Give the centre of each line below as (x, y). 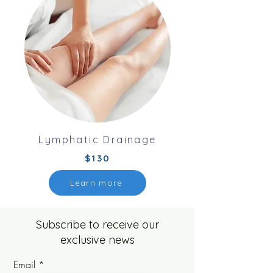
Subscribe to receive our (97, 225)
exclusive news (97, 240)
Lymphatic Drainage (97, 140)
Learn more (96, 183)
